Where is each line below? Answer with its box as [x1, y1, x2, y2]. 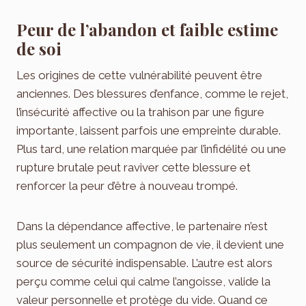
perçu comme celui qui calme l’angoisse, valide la [16, 274, 270, 288]
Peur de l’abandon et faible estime [16, 18, 278, 40]
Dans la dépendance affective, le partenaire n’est [16, 219, 268, 233]
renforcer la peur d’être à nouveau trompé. [16, 178, 238, 193]
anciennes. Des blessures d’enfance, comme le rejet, [16, 86, 288, 100]
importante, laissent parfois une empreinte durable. [16, 123, 281, 137]
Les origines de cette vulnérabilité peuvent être [16, 68, 262, 82]
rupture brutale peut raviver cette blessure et [16, 160, 251, 174]
